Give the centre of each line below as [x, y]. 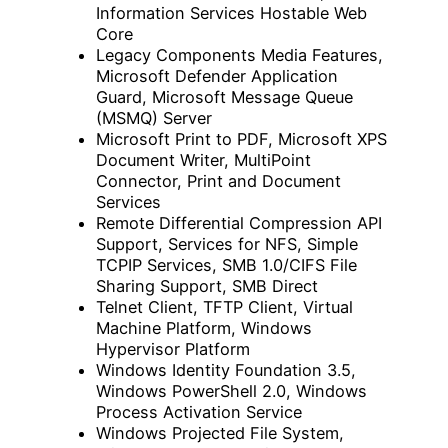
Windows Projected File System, [220, 433]
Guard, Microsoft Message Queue [224, 97]
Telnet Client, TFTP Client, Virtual [224, 307]
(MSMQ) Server [154, 118]
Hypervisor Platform [173, 349]
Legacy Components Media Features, [239, 55]
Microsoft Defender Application [217, 76]
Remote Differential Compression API [239, 223]
